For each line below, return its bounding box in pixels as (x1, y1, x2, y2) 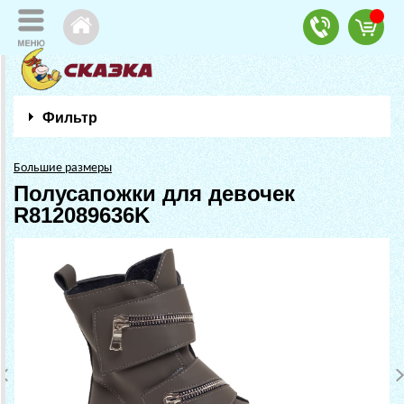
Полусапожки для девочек (14, 181, 295, 206)
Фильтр (42, 110, 97, 125)
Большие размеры (14, 161, 112, 175)
